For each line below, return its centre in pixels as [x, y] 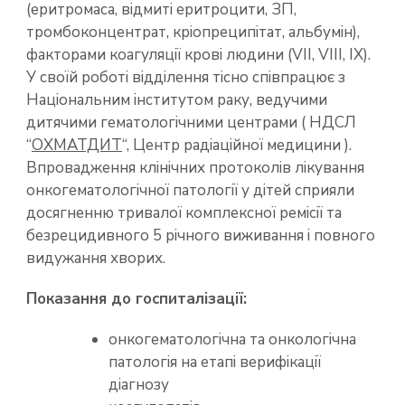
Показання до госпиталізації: [137, 298]
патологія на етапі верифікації [215, 362]
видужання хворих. [96, 258]
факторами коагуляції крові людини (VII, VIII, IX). [198, 54]
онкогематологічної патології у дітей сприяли [190, 190]
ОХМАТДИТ [77, 145]
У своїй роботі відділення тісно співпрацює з [186, 77]
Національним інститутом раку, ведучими [177, 99]
